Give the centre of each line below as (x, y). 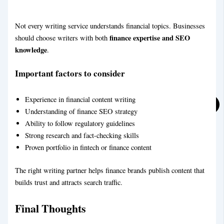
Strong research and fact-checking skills (82, 135)
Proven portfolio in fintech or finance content (88, 147)
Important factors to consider (70, 73)
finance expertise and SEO (150, 37)
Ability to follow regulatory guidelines (80, 123)
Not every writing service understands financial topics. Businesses (110, 25)
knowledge (31, 49)
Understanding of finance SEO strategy (81, 111)
